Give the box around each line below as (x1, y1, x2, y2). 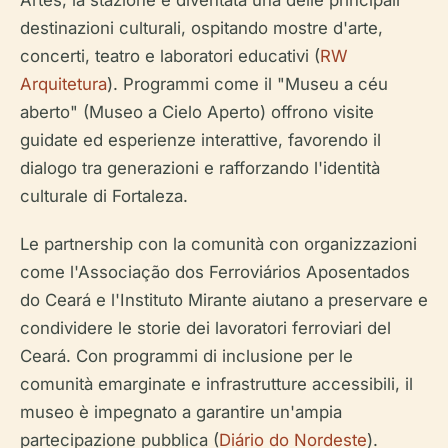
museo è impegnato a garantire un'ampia (20, 401, 342, 422)
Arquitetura (20, 73, 107, 94)
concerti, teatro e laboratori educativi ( (20, 45, 320, 66)
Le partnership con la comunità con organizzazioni (20, 233, 417, 254)
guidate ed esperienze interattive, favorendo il (20, 129, 381, 150)
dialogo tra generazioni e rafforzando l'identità (20, 157, 380, 178)
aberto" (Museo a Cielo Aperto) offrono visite (20, 101, 374, 122)
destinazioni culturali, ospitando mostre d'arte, (20, 17, 383, 38)
